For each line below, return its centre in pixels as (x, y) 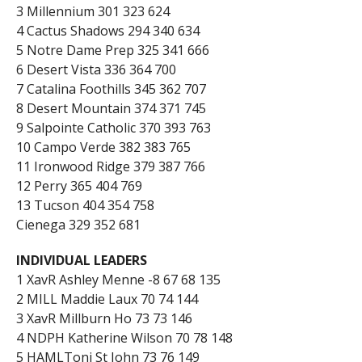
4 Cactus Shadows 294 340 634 (107, 30)
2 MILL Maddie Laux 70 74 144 (107, 299)
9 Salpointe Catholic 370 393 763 (113, 127)
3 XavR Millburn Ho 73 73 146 (104, 318)
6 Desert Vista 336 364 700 (96, 69)
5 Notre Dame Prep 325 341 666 (112, 50)
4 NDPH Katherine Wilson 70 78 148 (124, 337)
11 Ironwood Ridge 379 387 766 (110, 166)
